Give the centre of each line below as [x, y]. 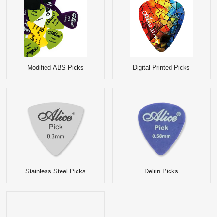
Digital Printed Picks [162, 67]
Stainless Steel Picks [55, 171]
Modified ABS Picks [55, 67]
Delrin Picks [162, 171]
